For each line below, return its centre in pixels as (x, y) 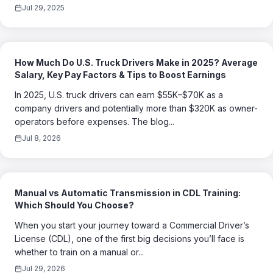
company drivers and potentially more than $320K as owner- (136, 108)
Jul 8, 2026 (41, 138)
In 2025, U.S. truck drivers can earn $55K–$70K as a (119, 95)
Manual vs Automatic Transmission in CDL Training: (128, 193)
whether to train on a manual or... (79, 252)
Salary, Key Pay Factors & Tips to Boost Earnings (120, 75)
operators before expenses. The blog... (94, 122)
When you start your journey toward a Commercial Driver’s (132, 225)
